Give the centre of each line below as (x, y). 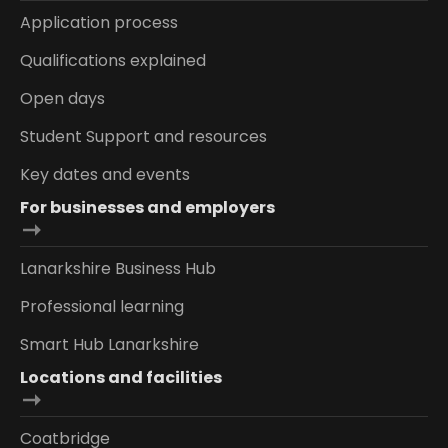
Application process (99, 22)
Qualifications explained (113, 60)
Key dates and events (105, 174)
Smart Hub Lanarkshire (109, 344)
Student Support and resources (143, 136)
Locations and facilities (121, 377)
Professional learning (102, 306)
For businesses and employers (147, 207)
